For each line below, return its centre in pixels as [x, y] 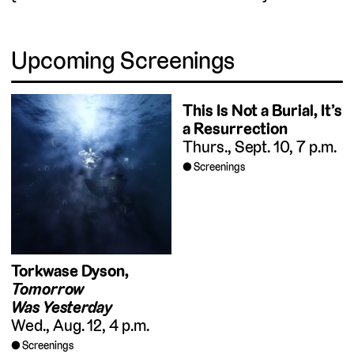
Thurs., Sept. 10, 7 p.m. [260, 147]
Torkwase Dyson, [70, 271]
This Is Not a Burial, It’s [262, 111]
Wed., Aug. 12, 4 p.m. [80, 326]
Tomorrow [47, 289]
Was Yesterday [62, 307]
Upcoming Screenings [123, 60]
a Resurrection [235, 129]
